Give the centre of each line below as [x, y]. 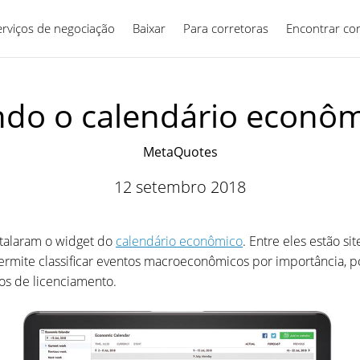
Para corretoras [226, 28]
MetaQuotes [180, 152]
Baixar [149, 28]
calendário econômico [179, 241]
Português [278, 28]
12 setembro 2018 [180, 187]
